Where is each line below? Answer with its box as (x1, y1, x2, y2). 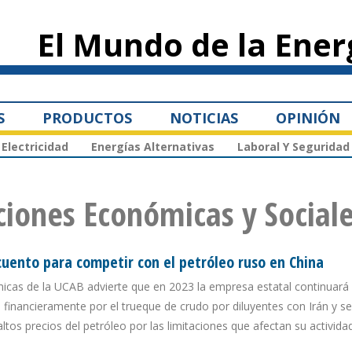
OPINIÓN (276, 108, 340, 127)
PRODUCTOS (42, 108, 132, 127)
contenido (142, 16, 179, 27)
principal (142, 31, 175, 42)
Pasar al (142, 2, 170, 13)
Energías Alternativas (91, 139, 214, 155)
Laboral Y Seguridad (237, 139, 350, 155)
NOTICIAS (170, 108, 238, 127)
